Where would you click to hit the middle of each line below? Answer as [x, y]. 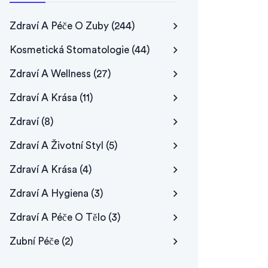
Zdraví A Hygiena [50, 194]
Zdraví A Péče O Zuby [60, 26]
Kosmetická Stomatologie [71, 50]
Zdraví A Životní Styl [58, 146]
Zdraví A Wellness [51, 74]
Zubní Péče [36, 241]
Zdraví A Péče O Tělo [59, 217]
